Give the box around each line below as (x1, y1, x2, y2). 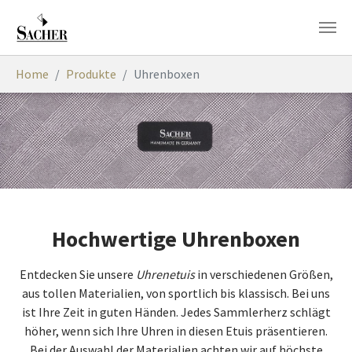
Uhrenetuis (135, 266, 195, 283)
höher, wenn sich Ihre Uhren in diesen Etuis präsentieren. (24, 323, 328, 339)
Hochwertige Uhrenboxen (52, 225, 300, 254)
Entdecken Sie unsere (19, 266, 136, 283)
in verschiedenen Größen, (194, 266, 333, 283)
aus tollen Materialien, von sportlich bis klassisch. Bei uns (22, 285, 330, 302)
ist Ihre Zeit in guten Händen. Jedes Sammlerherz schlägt (21, 304, 331, 321)
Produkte (66, 66, 116, 82)
